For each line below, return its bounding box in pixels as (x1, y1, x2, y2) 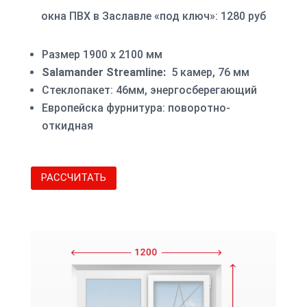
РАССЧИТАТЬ (40, 171, 106, 184)
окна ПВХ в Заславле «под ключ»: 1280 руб (40, 9, 266, 23)
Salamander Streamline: (41, 65, 169, 79)
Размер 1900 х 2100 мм (41, 47, 165, 61)
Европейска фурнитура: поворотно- (41, 101, 230, 114)
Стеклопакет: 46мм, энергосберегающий (41, 83, 257, 97)
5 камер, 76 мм (168, 65, 249, 79)
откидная (41, 119, 93, 132)
